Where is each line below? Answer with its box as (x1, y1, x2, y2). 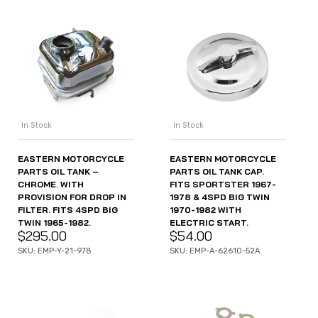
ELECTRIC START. (170, 217, 248, 229)
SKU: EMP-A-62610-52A (170, 246, 260, 256)
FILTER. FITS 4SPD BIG (18, 204, 118, 216)
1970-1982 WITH (170, 204, 241, 216)
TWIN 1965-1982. (18, 217, 91, 229)
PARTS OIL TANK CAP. (170, 166, 264, 177)
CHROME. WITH (18, 179, 84, 190)
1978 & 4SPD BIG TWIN (170, 192, 270, 203)
